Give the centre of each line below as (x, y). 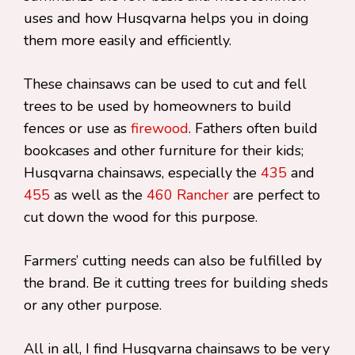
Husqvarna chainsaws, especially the (142, 173)
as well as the (98, 195)
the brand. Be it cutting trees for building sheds (176, 283)
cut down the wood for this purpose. (141, 217)
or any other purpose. (93, 305)
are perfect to (275, 195)
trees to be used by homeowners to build (158, 106)
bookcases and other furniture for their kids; (164, 151)
